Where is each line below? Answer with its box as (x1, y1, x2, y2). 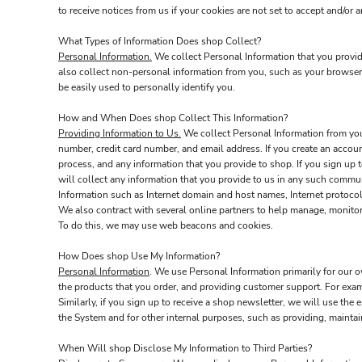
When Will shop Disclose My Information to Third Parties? (58, 342, 312, 355)
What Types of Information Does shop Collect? (58, 35, 261, 48)
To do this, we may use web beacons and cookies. (58, 219, 273, 232)
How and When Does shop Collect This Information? (58, 112, 288, 124)
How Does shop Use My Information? (58, 250, 220, 263)
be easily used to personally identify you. (58, 81, 235, 94)
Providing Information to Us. (58, 127, 181, 140)
